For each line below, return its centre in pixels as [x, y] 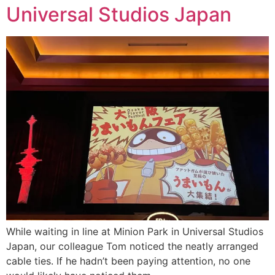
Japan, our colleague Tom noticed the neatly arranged [132, 246]
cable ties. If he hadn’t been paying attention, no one [128, 261]
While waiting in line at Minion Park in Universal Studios [135, 232]
